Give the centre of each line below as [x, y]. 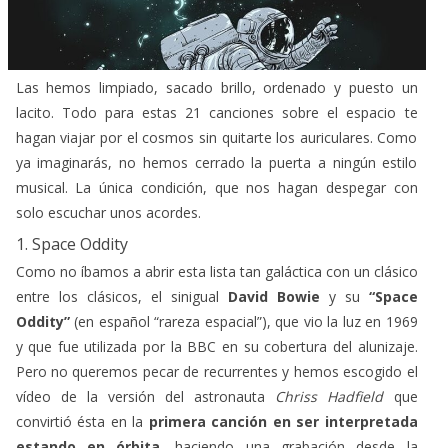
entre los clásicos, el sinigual [117, 296]
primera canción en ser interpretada [283, 421]
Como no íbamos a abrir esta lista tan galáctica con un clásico [216, 271]
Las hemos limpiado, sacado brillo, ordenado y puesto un [216, 87]
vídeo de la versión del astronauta [140, 396]
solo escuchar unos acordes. [110, 212]
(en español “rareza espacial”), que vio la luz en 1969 [246, 321]
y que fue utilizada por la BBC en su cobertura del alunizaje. [216, 346]
